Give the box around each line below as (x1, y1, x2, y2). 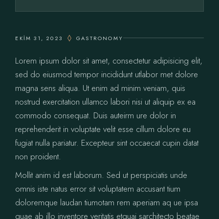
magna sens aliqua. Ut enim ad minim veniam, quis (15, 82, 186, 94)
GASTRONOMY (76, 34, 123, 42)
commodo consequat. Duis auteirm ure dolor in (15, 109, 176, 121)
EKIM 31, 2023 (15, 34, 63, 42)
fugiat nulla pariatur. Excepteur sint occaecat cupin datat (15, 136, 199, 149)
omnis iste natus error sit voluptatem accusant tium (15, 182, 181, 195)
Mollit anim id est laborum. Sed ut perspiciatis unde (15, 169, 188, 181)
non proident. (15, 150, 62, 162)
